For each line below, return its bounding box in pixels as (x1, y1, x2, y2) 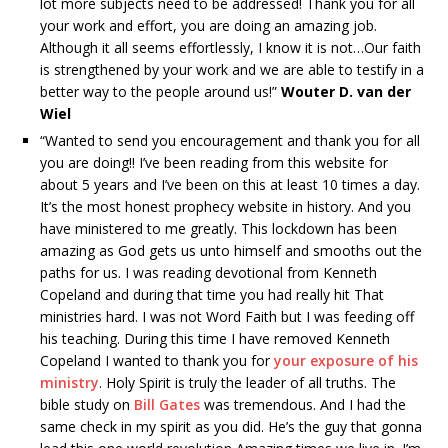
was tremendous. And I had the (200, 394, 406, 414)
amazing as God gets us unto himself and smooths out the (40, 240, 422, 260)
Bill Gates (134, 394, 200, 414)
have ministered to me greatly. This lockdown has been (40, 218, 397, 238)
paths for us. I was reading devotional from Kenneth (40, 262, 377, 282)
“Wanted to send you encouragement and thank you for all (40, 130, 420, 150)
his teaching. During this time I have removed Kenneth (40, 328, 390, 348)
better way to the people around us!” (40, 81, 281, 101)
